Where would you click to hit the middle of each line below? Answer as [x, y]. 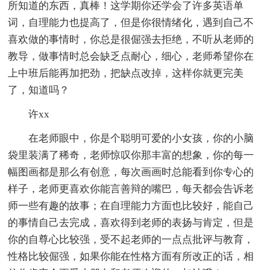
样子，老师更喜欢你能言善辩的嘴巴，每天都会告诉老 [131, 189]
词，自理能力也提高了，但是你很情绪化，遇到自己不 [131, 22]
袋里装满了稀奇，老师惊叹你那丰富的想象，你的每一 [131, 155]
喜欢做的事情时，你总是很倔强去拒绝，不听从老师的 [131, 39]
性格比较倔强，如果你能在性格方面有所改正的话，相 [131, 256]
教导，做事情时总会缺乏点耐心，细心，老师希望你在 [131, 56]
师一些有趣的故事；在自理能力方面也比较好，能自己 [131, 206]
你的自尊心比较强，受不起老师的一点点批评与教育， [131, 239]
